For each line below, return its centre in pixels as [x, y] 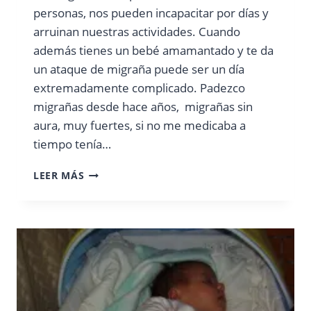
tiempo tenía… [72, 144]
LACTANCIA [114, 171]
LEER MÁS [59, 175]
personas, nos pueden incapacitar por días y [151, 12]
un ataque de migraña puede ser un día [139, 69]
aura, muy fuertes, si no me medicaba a [140, 125]
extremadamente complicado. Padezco [139, 87]
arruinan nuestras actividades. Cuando [137, 31]
